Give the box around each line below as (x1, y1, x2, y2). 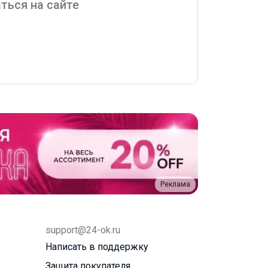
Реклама (160, 179, 190, 188)
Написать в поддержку (45, 240, 148, 252)
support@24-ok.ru (45, 224, 120, 236)
